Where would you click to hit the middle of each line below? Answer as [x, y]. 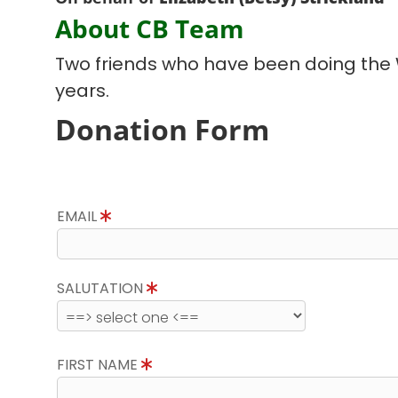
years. [82, 91]
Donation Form [162, 129]
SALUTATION [102, 288]
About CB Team [150, 28]
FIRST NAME [99, 365]
